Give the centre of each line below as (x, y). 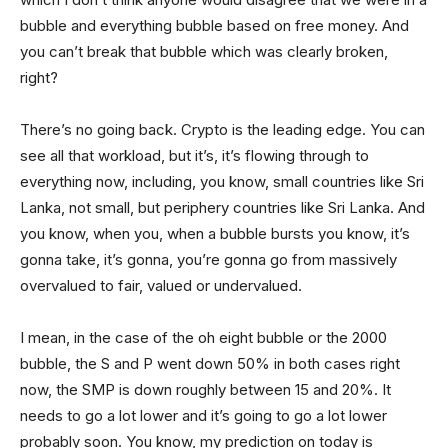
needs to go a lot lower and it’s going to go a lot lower (203, 415)
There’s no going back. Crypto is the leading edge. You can (222, 129)
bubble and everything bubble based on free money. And (214, 25)
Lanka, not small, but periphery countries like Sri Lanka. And (222, 207)
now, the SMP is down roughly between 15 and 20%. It (205, 389)
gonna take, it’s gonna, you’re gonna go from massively (208, 259)
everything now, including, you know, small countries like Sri (222, 181)
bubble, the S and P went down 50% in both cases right (210, 363)
